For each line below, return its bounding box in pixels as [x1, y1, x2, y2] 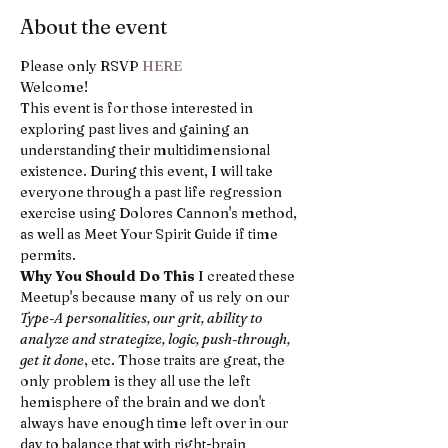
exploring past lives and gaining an [20, 120, 252, 139]
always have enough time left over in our [20, 414, 291, 433]
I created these [195, 267, 298, 286]
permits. [20, 246, 76, 265]
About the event [20, 14, 167, 40]
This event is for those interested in [20, 99, 256, 118]
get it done [20, 351, 84, 370]
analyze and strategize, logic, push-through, [20, 330, 293, 349]
